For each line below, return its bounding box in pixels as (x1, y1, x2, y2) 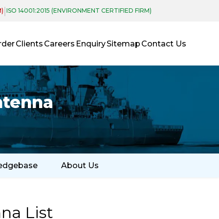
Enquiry (76, 39, 106, 48)
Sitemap (107, 39, 141, 48)
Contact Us (141, 39, 187, 48)
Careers (44, 39, 75, 48)
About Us (61, 161, 99, 170)
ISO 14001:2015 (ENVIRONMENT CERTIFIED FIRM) (6, 7, 152, 14)
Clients (16, 39, 44, 48)
